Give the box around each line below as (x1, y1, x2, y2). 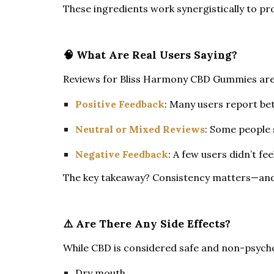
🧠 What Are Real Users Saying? (62, 48, 237, 62)
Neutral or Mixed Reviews (75, 122, 205, 135)
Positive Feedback (75, 97, 165, 110)
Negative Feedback (75, 147, 168, 160)
